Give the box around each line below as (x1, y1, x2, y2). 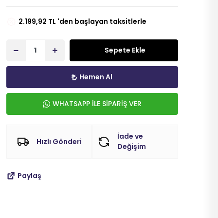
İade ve (117, 131, 144, 141)
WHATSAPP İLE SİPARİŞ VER (52, 99, 142, 109)
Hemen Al (79, 72, 113, 82)
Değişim (117, 142, 146, 151)
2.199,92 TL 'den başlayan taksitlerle (18, 17, 146, 26)
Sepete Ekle (104, 45, 145, 55)
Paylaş (17, 171, 41, 181)
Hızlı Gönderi (36, 136, 82, 146)
